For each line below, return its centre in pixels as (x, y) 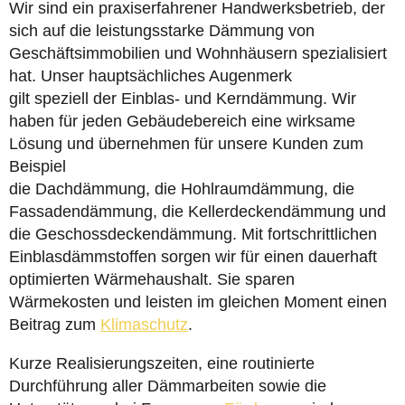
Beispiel (38, 166)
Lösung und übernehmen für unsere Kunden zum (186, 144)
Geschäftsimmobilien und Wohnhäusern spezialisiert (198, 53)
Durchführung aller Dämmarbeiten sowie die (168, 386)
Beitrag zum (55, 325)
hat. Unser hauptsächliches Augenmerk (151, 76)
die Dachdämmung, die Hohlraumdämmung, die (182, 189)
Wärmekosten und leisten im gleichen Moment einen (198, 302)
